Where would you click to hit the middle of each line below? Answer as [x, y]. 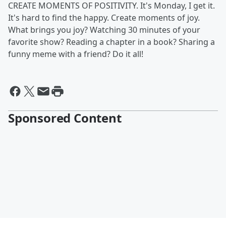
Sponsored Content [65, 118]
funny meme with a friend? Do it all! [76, 54]
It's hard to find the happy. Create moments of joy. [104, 18]
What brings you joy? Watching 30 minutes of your [104, 30]
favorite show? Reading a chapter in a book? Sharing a [111, 42]
